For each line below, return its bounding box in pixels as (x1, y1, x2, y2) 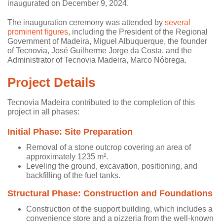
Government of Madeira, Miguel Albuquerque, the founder (7, 37, 207, 45)
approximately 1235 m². (26, 152, 108, 161)
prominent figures (7, 27, 68, 36)
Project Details (7, 74, 95, 90)
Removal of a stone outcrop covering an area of (26, 143, 191, 151)
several (165, 18, 190, 27)
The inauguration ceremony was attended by (7, 18, 165, 27)
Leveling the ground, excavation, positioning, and (26, 161, 197, 170)
